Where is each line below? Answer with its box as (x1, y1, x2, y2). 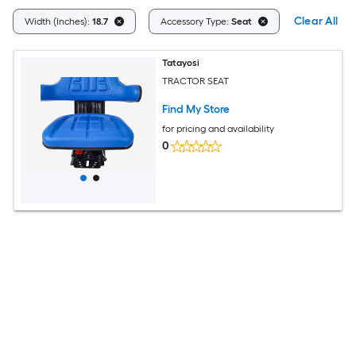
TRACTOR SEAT (162, 75, 230, 87)
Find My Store (162, 102, 230, 116)
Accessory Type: (161, 16, 231, 27)
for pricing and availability (162, 122, 275, 134)
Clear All (294, 14, 339, 28)
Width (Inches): (25, 16, 92, 27)
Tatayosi (162, 57, 200, 68)
